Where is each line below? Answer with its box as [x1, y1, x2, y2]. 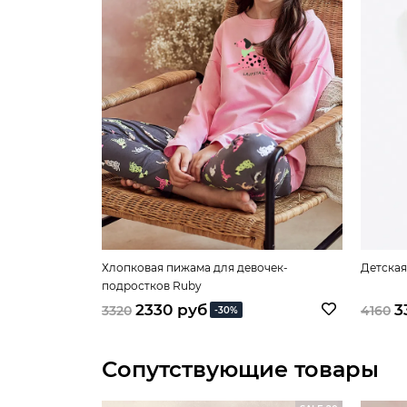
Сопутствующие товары [102, 355, 379, 382]
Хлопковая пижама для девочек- [102, 260, 288, 274]
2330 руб [135, 300, 207, 319]
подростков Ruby [102, 278, 202, 293]
